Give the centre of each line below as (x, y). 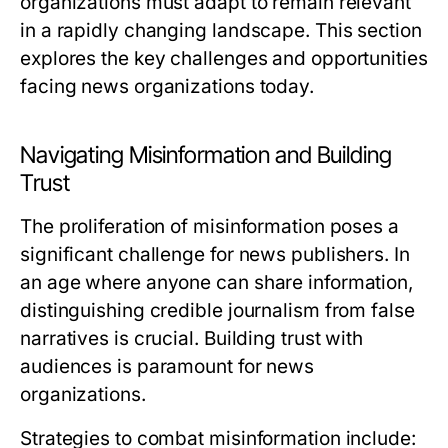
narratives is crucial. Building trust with (192, 338)
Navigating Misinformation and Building (206, 155)
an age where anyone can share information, (217, 282)
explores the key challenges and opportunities (224, 58)
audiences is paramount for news (167, 366)
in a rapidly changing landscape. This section (221, 30)
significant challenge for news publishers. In (215, 254)
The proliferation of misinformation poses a (209, 226)
